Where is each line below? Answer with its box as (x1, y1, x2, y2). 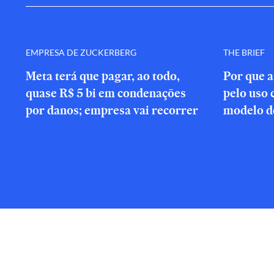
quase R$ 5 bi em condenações (26, 84, 186, 102)
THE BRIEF (223, 46, 265, 57)
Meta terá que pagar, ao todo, (26, 67, 180, 84)
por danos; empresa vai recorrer (26, 102, 198, 119)
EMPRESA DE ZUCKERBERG (26, 46, 136, 57)
